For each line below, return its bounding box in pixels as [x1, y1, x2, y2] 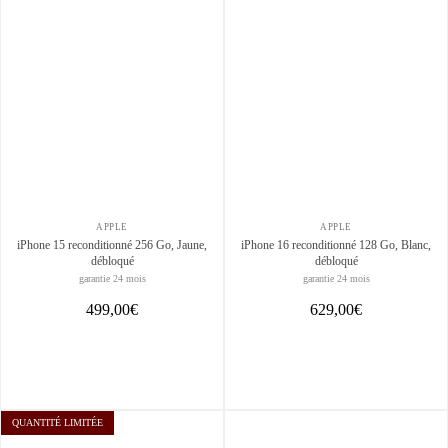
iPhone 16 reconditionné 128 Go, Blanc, [241, 238, 431, 252]
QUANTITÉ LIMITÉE [12, 417, 103, 428]
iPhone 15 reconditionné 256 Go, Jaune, [17, 238, 68, 252]
